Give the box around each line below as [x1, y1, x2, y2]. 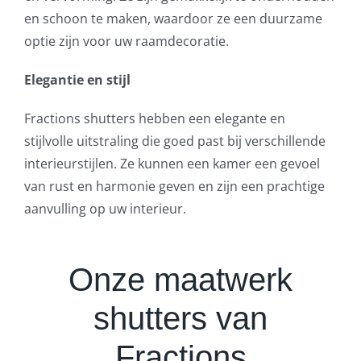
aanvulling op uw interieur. [23, 200, 186, 218]
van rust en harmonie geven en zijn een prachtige [23, 177, 325, 196]
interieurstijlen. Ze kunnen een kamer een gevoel [23, 155, 320, 173]
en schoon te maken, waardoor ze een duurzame [23, 10, 322, 28]
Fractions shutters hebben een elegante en [23, 110, 285, 128]
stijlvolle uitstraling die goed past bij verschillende [23, 132, 326, 151]
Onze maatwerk [68, 262, 293, 298]
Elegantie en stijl [23, 71, 131, 89]
